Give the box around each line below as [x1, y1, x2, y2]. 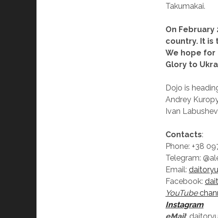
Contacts [165, 130, 202, 140]
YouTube [165, 188, 198, 198]
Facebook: [165, 177, 205, 186]
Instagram [165, 200, 204, 210]
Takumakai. [165, 1, 206, 11]
